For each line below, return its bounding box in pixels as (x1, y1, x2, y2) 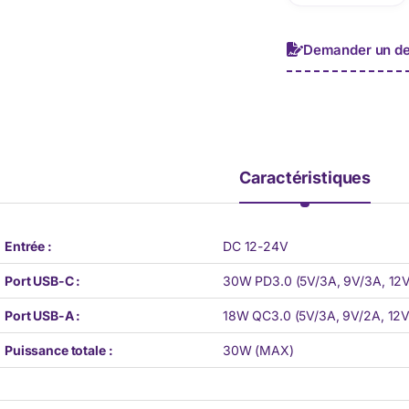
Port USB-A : (5, 307, 81, 323)
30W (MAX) (223, 341, 294, 358)
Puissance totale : (5, 341, 113, 358)
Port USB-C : (5, 272, 81, 288)
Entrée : (5, 237, 52, 254)
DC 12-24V (223, 237, 288, 254)
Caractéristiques (239, 167, 372, 187)
